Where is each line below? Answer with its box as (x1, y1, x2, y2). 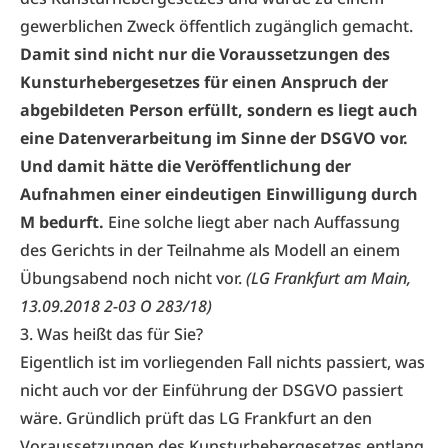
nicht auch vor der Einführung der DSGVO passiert (20, 379, 403, 401)
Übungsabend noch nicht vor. (20, 267, 246, 289)
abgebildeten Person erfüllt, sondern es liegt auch (20, 99, 418, 121)
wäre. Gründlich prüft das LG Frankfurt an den (20, 407, 372, 429)
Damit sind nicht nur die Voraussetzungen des (20, 43, 390, 65)
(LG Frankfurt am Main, (246, 267, 411, 289)
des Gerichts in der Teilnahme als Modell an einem (20, 239, 400, 261)
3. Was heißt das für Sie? (20, 323, 203, 345)
